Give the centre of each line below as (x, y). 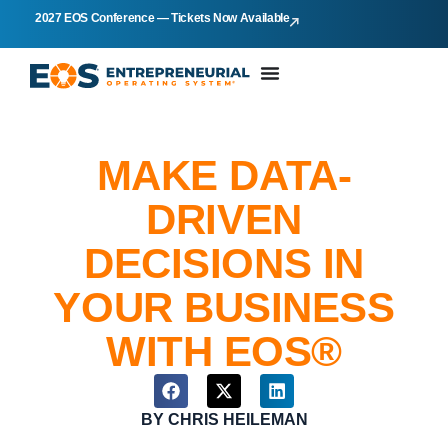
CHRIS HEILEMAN (235, 420)
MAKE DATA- (224, 176)
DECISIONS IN (224, 264)
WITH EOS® (224, 352)
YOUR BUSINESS (224, 308)
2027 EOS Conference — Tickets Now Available (162, 18)
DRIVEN (224, 220)
